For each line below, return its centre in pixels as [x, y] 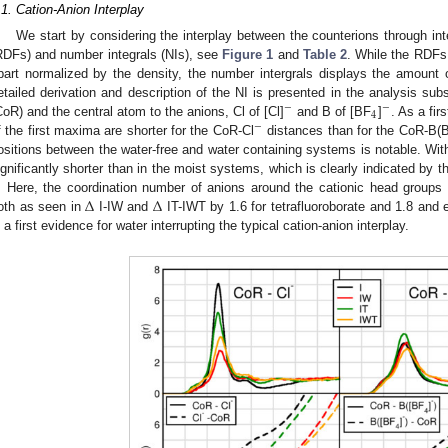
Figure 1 [248, 54]
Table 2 [325, 54]
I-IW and [124, 206]
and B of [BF [332, 111]
